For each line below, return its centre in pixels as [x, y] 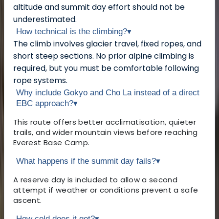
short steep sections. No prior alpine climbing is [104, 56]
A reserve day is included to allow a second [96, 179]
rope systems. [40, 80]
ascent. [28, 200]
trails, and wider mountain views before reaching [106, 132]
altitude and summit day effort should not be [99, 7]
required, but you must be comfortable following [106, 68]
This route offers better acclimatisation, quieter [105, 122]
